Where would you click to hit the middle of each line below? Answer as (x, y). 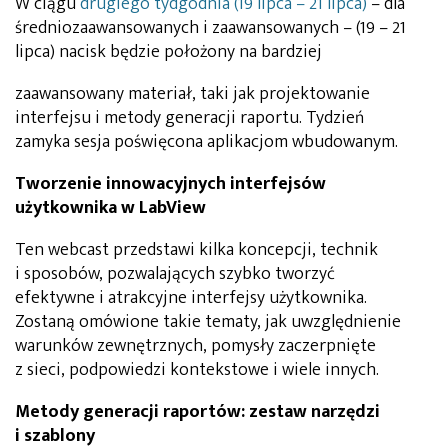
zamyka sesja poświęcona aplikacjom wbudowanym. (206, 141)
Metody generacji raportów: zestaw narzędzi (197, 411)
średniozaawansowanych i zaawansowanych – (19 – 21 (210, 27)
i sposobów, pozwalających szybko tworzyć (175, 273)
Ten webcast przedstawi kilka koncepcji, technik (196, 249)
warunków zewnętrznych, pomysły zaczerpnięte (195, 345)
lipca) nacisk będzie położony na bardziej (168, 51)
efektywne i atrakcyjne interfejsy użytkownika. (191, 297)
